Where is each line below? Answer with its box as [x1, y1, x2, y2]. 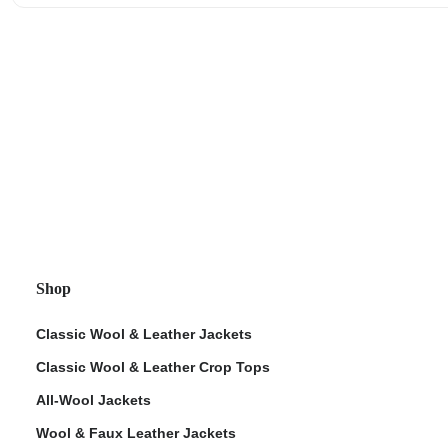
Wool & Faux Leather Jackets [36, 424, 236, 441]
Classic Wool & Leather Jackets [36, 325, 252, 342]
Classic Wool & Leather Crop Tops [36, 358, 270, 375]
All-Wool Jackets [36, 391, 151, 408]
